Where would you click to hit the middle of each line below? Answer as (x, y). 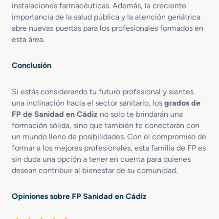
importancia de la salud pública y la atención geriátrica (106, 17)
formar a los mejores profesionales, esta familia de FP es (109, 148)
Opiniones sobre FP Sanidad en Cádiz (79, 196)
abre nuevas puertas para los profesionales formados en (108, 28)
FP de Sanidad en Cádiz (55, 114)
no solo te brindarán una (140, 114)
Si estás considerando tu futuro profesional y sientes (103, 92)
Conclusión (32, 65)
